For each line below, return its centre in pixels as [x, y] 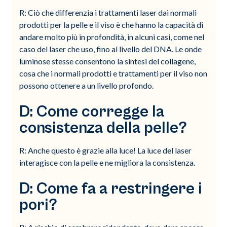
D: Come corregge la [92, 112]
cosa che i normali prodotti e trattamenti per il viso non [113, 73]
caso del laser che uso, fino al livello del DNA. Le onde [111, 49]
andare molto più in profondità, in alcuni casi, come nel [112, 37]
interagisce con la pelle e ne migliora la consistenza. [107, 163]
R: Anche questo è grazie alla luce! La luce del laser [106, 150]
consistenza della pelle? [103, 128]
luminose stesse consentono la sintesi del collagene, [108, 61]
